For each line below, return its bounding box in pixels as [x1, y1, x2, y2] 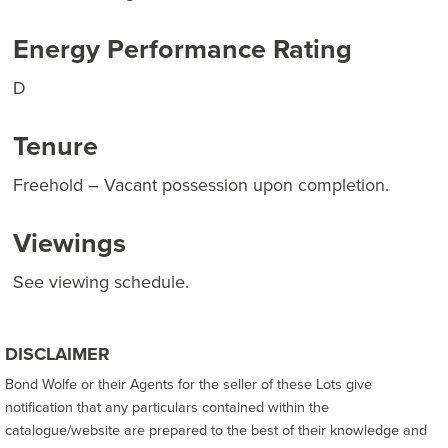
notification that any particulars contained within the [5, 396, 329, 419]
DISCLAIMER [5, 341, 110, 368]
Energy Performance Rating [13, 29, 352, 70]
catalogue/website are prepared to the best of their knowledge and [5, 419, 427, 442]
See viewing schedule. [13, 269, 189, 296]
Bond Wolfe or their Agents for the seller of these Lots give [5, 373, 372, 396]
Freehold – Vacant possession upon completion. [13, 172, 389, 199]
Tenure [13, 126, 98, 167]
